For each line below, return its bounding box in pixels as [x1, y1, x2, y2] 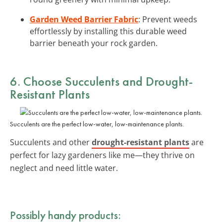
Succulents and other [10, 136, 92, 148]
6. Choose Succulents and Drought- [10, 72, 193, 90]
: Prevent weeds [138, 13, 197, 25]
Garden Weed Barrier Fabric [30, 13, 138, 25]
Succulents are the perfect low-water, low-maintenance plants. [10, 119, 184, 128]
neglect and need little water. [10, 162, 118, 173]
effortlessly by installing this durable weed [30, 25, 187, 37]
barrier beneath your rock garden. [30, 37, 158, 49]
